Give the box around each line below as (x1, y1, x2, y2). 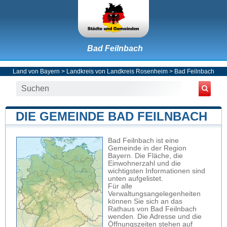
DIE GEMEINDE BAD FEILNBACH (16, 109, 207, 123)
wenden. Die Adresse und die (108, 212, 202, 220)
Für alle (108, 182, 132, 190)
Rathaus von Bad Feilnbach (108, 205, 197, 213)
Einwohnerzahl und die (108, 159, 181, 167)
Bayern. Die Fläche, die (108, 152, 183, 160)
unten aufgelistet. (108, 174, 163, 182)
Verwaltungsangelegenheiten (108, 190, 201, 198)
